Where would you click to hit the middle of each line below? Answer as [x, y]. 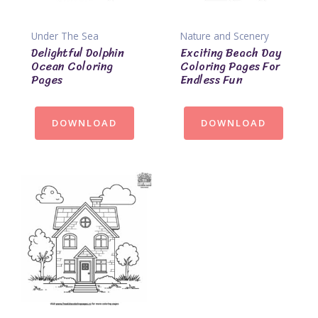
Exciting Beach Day [231, 53]
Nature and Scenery [225, 35]
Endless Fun [212, 80]
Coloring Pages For [230, 67]
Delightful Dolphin [78, 53]
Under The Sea [65, 35]
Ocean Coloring [72, 67]
